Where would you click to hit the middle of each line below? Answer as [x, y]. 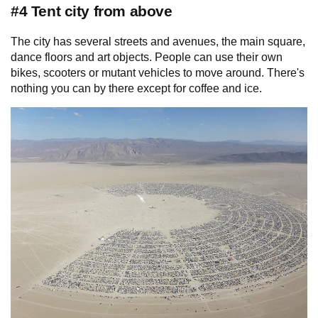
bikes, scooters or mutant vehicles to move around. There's [158, 73]
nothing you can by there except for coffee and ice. [136, 89]
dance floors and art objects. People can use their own [147, 57]
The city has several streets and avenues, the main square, [158, 42]
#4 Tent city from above [92, 11]
